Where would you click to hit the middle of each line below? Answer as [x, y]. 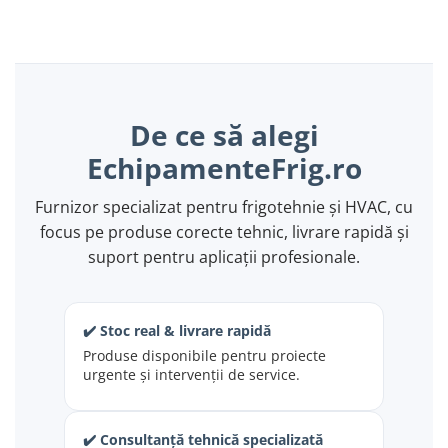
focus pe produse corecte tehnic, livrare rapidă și [224, 231]
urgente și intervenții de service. [191, 374]
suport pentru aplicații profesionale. [224, 256]
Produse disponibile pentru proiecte [204, 355]
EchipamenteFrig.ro [224, 167]
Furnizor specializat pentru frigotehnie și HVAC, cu [224, 206]
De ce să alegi [224, 134]
